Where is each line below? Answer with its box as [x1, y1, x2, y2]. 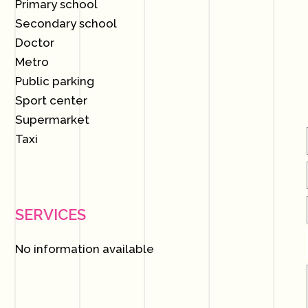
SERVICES [15, 206, 87, 223]
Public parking [15, 74, 95, 88]
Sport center [15, 93, 88, 107]
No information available [15, 242, 155, 256]
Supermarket [15, 113, 90, 126]
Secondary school [15, 16, 118, 30]
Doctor [15, 36, 55, 49]
